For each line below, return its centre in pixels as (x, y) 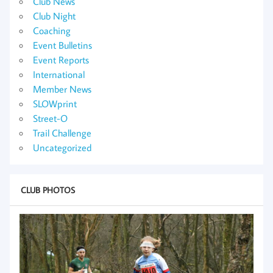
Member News (62, 89)
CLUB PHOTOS (48, 190)
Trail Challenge (62, 133)
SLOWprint (55, 103)
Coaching (52, 30)
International (59, 74)
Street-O (50, 118)
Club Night (54, 16)
